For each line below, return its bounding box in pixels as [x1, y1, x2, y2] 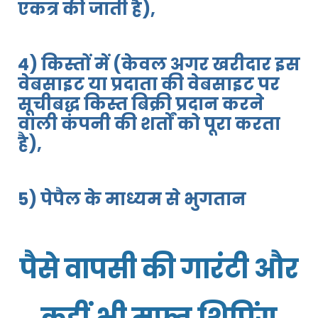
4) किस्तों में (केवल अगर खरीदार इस [18, 53, 300, 77]
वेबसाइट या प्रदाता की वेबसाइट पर [18, 72, 280, 97]
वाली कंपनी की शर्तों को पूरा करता [18, 112, 280, 136]
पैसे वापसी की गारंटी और [19, 251, 299, 288]
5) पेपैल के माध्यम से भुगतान [18, 187, 246, 212]
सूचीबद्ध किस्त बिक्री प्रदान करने [18, 92, 264, 116]
